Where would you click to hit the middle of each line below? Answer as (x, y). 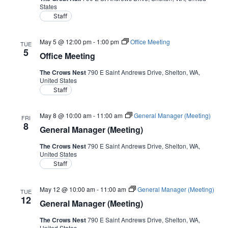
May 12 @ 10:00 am (67, 189)
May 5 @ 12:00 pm (66, 41)
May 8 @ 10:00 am (66, 115)
